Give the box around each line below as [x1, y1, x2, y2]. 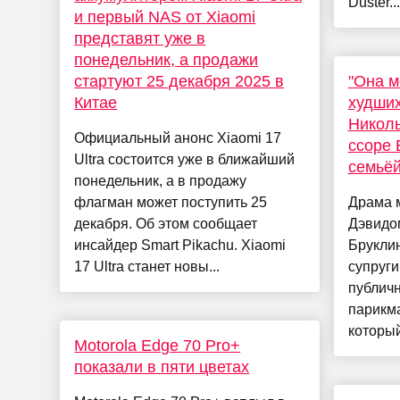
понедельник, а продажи [74, 51, 259, 70]
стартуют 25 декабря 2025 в [74, 72, 285, 91]
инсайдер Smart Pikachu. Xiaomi [74, 237, 287, 254]
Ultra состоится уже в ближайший [74, 152, 296, 168]
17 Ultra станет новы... [74, 259, 221, 275]
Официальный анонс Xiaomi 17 [74, 130, 282, 146]
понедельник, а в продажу [74, 173, 247, 189]
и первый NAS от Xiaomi [74, 8, 256, 27]
